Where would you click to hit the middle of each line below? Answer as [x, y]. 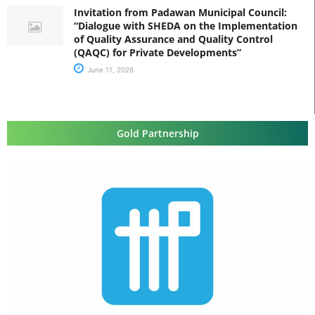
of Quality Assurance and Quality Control [173, 39]
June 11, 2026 [109, 69]
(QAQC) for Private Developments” [157, 52]
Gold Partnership [157, 133]
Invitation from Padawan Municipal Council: [180, 12]
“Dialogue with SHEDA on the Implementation [186, 25]
